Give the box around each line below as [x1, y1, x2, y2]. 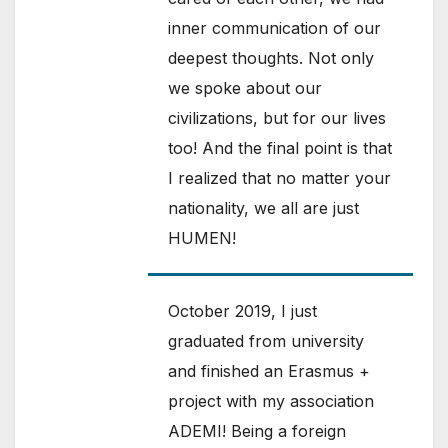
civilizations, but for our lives [168, 108, 387, 129]
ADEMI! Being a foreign [168, 421, 347, 442]
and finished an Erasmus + [168, 361, 371, 382]
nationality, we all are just [168, 198, 360, 219]
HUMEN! [168, 228, 237, 249]
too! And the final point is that [168, 138, 393, 159]
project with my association [168, 391, 375, 412]
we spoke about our [168, 78, 323, 99]
